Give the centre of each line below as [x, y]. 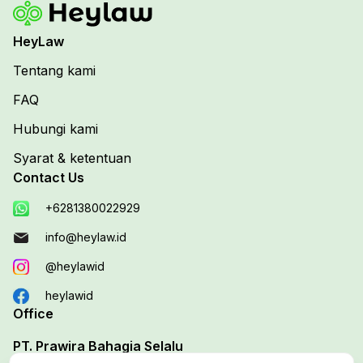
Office [33, 314]
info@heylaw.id [86, 237]
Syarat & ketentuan [72, 158]
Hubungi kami [56, 129]
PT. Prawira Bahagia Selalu [98, 346]
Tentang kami [54, 70]
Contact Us [49, 177]
